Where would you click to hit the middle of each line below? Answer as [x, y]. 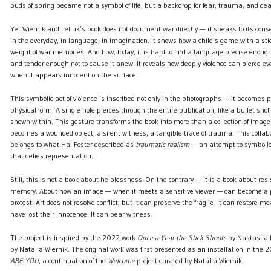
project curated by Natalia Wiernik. [189, 261]
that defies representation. [51, 156]
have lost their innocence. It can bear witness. [81, 214]
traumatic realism [162, 145]
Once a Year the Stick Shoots [181, 238]
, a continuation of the [73, 261]
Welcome [121, 261]
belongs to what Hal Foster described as [73, 145]
